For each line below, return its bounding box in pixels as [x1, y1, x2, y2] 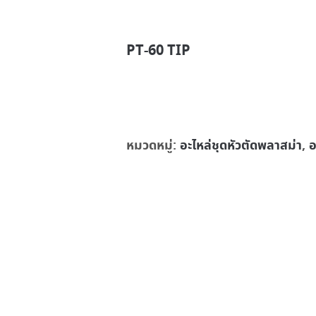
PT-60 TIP [126, 40, 190, 61]
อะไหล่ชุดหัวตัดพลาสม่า [180, 136, 302, 155]
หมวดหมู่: [126, 136, 180, 155]
